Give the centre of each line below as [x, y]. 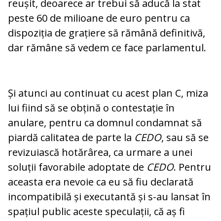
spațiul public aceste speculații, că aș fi [96, 212]
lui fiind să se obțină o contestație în [91, 108]
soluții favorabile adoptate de [77, 167]
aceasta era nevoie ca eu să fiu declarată [101, 182]
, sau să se [185, 138]
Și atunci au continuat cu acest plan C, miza [108, 93]
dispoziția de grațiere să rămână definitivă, [107, 33]
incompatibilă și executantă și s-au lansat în [109, 197]
